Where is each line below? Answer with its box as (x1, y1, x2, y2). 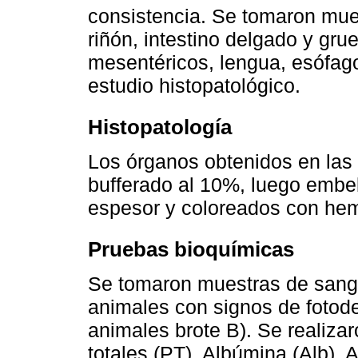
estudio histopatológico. (88, 74, 300, 97)
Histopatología (88, 116, 232, 139)
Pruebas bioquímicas (88, 238, 294, 261)
